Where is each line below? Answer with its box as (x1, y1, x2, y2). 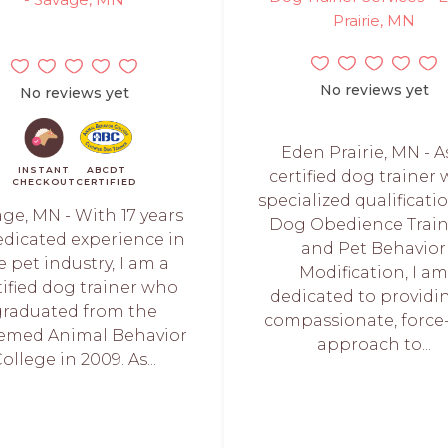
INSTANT (18, 164, 70, 175)
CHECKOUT (12, 176, 76, 187)
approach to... (316, 335, 431, 354)
